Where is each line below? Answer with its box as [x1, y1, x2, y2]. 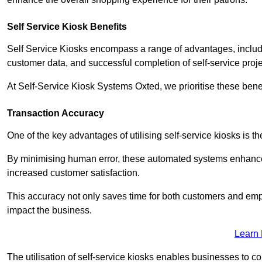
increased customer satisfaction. [7, 167, 142, 178]
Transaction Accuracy [7, 108, 104, 118]
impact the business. [7, 205, 92, 215]
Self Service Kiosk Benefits [7, 21, 127, 32]
